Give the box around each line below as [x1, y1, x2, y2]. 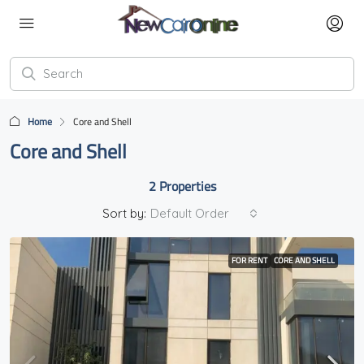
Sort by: [102, 206, 146, 221]
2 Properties [148, 174, 216, 198]
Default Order [150, 206, 229, 221]
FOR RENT [232, 253, 267, 268]
